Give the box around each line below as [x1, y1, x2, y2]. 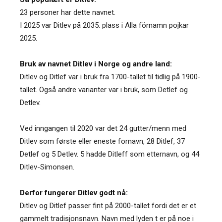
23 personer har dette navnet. [20, 7, 115, 17]
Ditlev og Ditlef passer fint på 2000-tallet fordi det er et [20, 201, 196, 210]
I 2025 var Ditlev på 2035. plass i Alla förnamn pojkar [20, 20, 189, 30]
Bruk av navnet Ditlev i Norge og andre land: [20, 59, 172, 68]
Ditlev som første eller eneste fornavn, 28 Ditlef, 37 [20, 136, 185, 146]
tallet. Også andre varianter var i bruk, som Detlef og [20, 85, 188, 94]
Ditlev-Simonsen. [20, 162, 74, 171]
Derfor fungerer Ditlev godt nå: [20, 188, 128, 197]
